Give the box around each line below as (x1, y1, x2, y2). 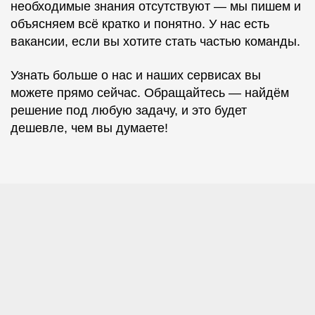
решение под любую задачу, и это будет (11, 103, 247, 118)
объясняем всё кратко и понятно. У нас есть (11, 16, 269, 31)
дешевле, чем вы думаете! (11, 121, 168, 136)
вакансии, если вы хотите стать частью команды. (11, 34, 300, 49)
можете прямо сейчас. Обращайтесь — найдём (11, 86, 289, 101)
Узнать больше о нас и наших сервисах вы (11, 68, 261, 83)
